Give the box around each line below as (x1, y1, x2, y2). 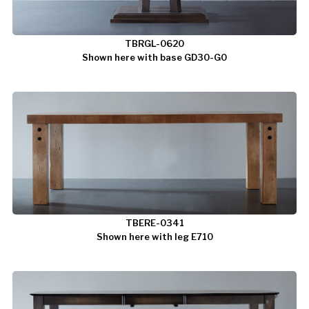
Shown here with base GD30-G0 (82, 52, 227, 63)
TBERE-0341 (125, 217, 184, 229)
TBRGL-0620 (125, 38, 184, 50)
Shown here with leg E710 (96, 231, 213, 243)
